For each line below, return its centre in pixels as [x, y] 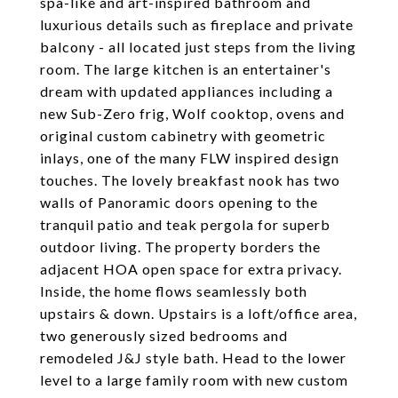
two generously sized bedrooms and [164, 335]
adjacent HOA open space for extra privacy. [191, 269]
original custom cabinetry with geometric [183, 135]
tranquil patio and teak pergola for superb [185, 224]
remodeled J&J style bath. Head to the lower [193, 358]
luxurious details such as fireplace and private [197, 24]
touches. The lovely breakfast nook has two [190, 180]
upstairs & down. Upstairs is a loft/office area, [199, 313]
